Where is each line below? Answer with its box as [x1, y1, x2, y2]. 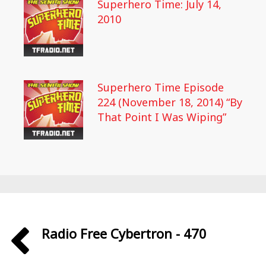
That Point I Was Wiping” [97, 110, 226, 124]
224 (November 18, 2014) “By [97, 95, 242, 109]
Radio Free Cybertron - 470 [42, 224, 207, 242]
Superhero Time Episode [97, 80, 224, 94]
